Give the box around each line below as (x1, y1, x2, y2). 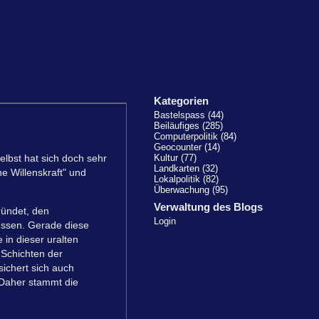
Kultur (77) (154, 152, 197, 164)
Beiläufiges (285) (154, 120, 223, 132)
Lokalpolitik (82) (154, 174, 219, 185)
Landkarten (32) (154, 163, 218, 174)
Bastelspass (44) (154, 110, 224, 121)
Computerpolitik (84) (154, 131, 236, 142)
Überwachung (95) (154, 184, 228, 196)
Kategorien (154, 94, 209, 107)
